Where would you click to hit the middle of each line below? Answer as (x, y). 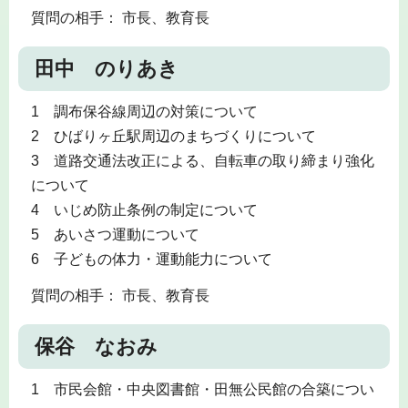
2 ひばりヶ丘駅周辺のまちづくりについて (173, 136)
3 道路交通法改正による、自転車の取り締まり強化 (202, 160)
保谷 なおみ (96, 347)
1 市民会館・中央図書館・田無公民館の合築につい (202, 390)
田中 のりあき (107, 68)
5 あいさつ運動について (115, 234)
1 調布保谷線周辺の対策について (144, 111)
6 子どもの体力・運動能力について (151, 259)
